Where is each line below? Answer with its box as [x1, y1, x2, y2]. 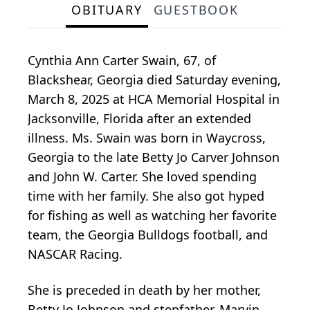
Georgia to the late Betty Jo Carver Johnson [28, 149, 280, 166]
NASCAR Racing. [28, 246, 122, 263]
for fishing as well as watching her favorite [28, 207, 277, 224]
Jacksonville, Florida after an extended [28, 110, 251, 127]
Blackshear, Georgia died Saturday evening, [28, 71, 281, 89]
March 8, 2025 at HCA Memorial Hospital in [28, 91, 280, 108]
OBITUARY [71, 1, 143, 19]
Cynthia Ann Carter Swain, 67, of [28, 52, 216, 69]
